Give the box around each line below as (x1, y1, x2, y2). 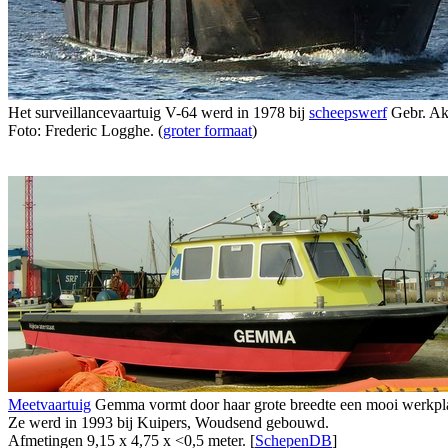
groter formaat (163, 122, 252, 140)
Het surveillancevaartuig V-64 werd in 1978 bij (8, 104, 309, 122)
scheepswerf (309, 104, 387, 122)
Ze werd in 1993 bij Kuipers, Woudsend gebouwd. (8, 414, 329, 432)
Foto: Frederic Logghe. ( (8, 122, 163, 140)
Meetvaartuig (8, 396, 91, 414)
